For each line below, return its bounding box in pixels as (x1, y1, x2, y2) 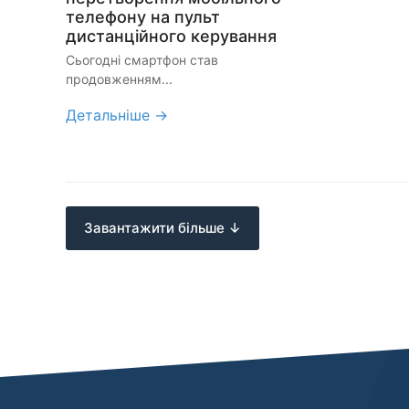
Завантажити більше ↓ (84, 218, 241, 236)
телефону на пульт (66, 7, 220, 27)
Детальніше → (66, 106, 168, 125)
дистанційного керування (66, 26, 277, 47)
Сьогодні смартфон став (66, 52, 218, 68)
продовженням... (66, 71, 173, 88)
